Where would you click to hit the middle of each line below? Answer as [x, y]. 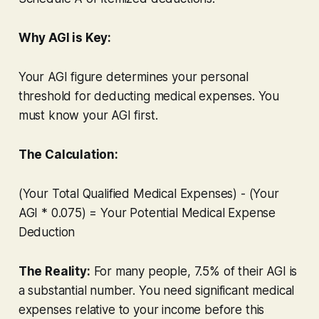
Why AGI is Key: [65, 37]
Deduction [47, 232]
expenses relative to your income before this [141, 309]
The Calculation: [68, 154]
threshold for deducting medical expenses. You [149, 96]
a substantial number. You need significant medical [156, 290]
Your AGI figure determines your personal [133, 77]
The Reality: [54, 271]
